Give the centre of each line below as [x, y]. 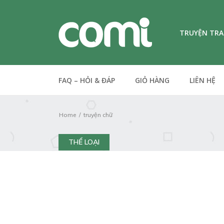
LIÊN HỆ [202, 80]
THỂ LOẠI [84, 142]
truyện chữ [98, 115]
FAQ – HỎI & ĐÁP [87, 80]
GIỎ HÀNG [152, 80]
